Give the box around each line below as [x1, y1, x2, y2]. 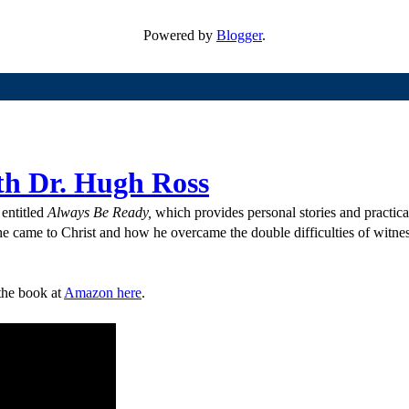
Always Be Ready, [47, 204, 152, 220]
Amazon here [64, 285, 142, 300]
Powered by [143, 27, 216, 43]
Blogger [216, 27, 262, 43]
